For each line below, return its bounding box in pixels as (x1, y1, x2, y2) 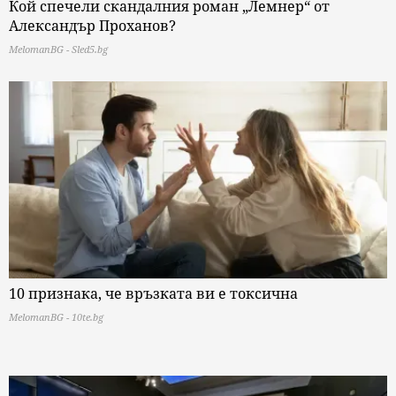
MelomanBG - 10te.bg (9, 310, 103, 324)
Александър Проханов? (9, 15, 176, 35)
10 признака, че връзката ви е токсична (9, 284, 298, 304)
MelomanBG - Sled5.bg (9, 42, 108, 56)
